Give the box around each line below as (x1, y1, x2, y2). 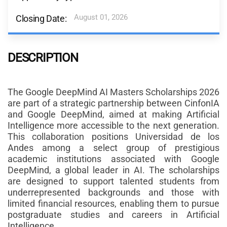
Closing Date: (16, 13, 67, 24)
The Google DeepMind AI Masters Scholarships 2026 (8, 86, 219, 97)
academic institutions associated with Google (8, 153, 219, 164)
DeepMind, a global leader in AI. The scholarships (8, 164, 219, 175)
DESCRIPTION (8, 50, 78, 65)
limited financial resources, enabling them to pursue (8, 198, 219, 209)
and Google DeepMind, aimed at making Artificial (8, 108, 219, 120)
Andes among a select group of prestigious (8, 142, 219, 153)
